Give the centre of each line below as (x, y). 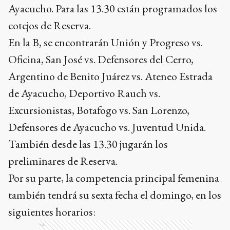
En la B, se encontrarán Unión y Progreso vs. (106, 42)
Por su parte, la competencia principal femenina (114, 178)
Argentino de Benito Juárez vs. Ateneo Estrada (110, 76)
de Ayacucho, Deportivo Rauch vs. (84, 93)
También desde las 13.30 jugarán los (88, 144)
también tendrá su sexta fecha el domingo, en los (115, 195)
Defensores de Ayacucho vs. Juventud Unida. (107, 127)
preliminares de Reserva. (63, 161)
